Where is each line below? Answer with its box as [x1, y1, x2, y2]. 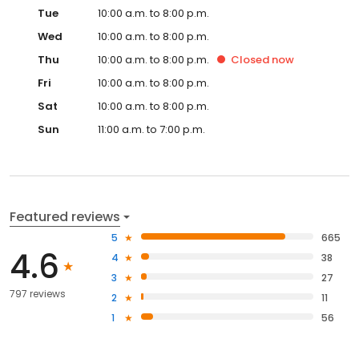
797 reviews [10, 286, 66, 301]
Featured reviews [10, 207, 120, 226]
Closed [231, 51, 269, 67]
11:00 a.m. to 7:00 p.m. [98, 121, 205, 137]
